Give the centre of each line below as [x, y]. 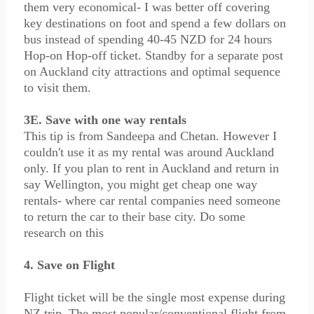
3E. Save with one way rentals [105, 120]
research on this [63, 233]
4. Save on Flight [69, 265]
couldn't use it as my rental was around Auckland [149, 152]
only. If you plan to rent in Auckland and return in [151, 168]
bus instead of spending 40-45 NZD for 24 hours [148, 39]
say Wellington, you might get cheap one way [140, 184]
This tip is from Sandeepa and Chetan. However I [150, 136]
